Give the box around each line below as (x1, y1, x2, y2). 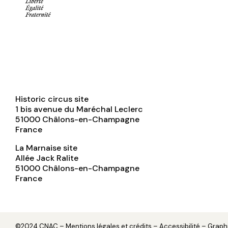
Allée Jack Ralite (15, 153, 78, 164)
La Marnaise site (15, 142, 77, 154)
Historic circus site (15, 94, 89, 105)
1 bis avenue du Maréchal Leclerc (15, 104, 143, 115)
